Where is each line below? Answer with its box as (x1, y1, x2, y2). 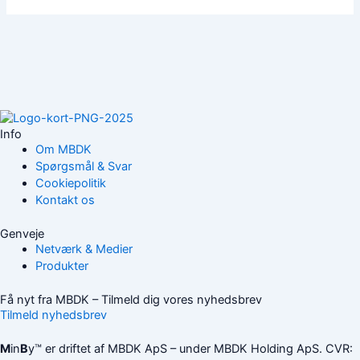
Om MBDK (35, 142, 92, 157)
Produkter (35, 259, 88, 274)
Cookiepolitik (35, 176, 106, 191)
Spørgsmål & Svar (35, 159, 132, 174)
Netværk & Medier (35, 242, 133, 257)
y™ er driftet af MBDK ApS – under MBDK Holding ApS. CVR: (28, 341, 353, 356)
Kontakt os (35, 193, 95, 208)
